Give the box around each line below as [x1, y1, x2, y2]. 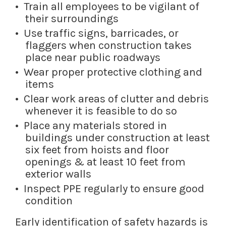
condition [25, 194, 73, 208]
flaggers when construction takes [25, 39, 192, 52]
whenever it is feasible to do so [25, 104, 177, 118]
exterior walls [25, 167, 91, 181]
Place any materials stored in [24, 119, 167, 133]
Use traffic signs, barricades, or [24, 27, 179, 40]
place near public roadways [25, 51, 160, 65]
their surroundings [25, 12, 119, 26]
